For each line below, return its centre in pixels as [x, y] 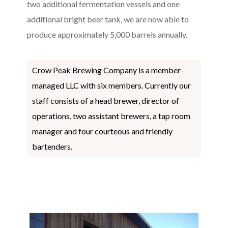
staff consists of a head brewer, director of [105, 101]
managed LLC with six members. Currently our [111, 85]
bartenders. [52, 146]
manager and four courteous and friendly [102, 131]
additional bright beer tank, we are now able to [108, 19]
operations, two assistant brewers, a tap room [111, 116]
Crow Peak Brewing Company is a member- [108, 70]
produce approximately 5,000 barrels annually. [107, 34]
